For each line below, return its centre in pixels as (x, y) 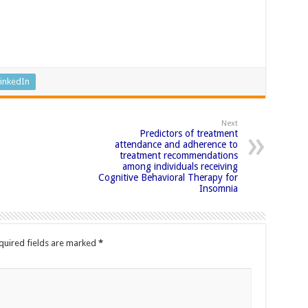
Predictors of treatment (188, 133)
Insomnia (218, 188)
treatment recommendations (178, 155)
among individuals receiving (180, 166)
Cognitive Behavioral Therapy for (168, 177)
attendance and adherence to (176, 144)
